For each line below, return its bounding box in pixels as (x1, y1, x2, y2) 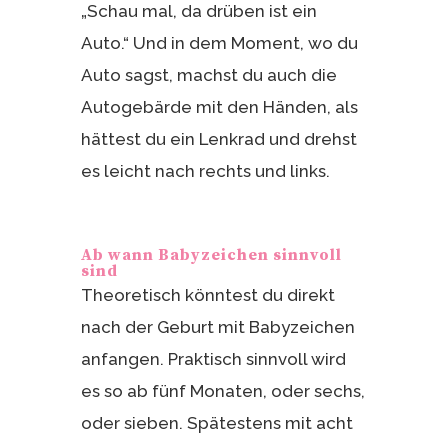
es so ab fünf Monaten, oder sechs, (80, 380, 365, 401)
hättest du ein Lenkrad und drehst (80, 128, 357, 149)
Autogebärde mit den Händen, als (80, 96, 358, 117)
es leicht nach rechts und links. (80, 160, 330, 181)
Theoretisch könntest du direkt (80, 284, 335, 305)
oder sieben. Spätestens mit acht (80, 412, 353, 433)
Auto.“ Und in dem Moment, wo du (80, 32, 358, 53)
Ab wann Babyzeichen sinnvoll (80, 244, 342, 265)
